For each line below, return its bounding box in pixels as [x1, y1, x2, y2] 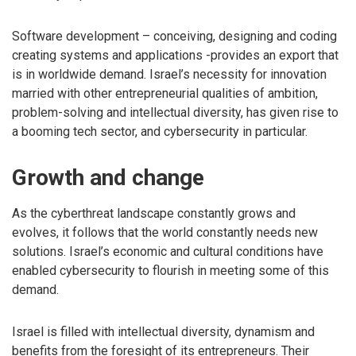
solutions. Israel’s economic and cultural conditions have [12, 243, 323, 259]
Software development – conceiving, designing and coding [12, 28, 337, 44]
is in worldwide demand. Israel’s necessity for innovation [12, 66, 327, 82]
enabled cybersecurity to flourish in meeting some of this [12, 262, 329, 278]
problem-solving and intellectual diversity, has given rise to [12, 104, 339, 120]
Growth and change [12, 164, 204, 191]
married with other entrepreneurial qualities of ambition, [12, 85, 318, 101]
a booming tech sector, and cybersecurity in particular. [12, 123, 308, 139]
